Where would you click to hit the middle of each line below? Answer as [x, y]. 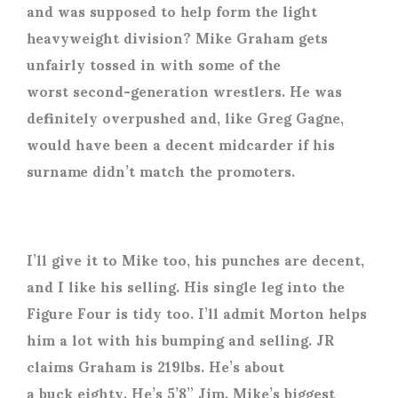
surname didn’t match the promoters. [163, 170]
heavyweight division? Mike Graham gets [177, 37]
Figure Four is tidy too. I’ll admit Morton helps [197, 312]
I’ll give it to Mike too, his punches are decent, [195, 259]
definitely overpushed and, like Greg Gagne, [185, 117]
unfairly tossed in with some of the [154, 64]
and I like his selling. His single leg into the [186, 286]
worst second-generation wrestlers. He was [184, 90]
